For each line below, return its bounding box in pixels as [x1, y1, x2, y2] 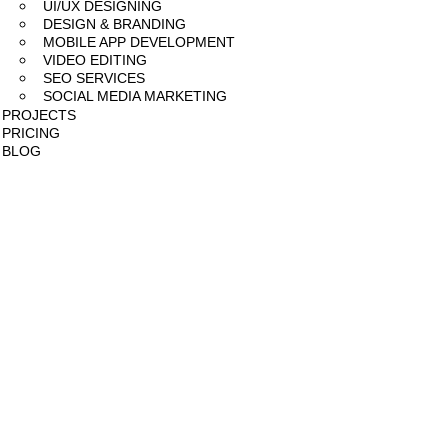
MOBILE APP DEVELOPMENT [43, 34, 236, 50]
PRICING [2, 125, 61, 141]
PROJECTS [2, 107, 77, 123]
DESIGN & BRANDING [43, 16, 187, 32]
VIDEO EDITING [43, 52, 148, 68]
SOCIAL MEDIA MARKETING [43, 88, 228, 104]
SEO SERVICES [43, 70, 146, 86]
